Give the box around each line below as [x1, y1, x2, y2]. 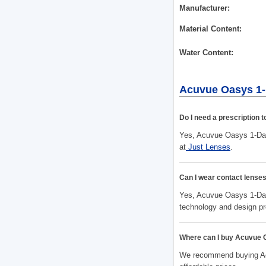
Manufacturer [179, 4, 227, 13]
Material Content [179, 24, 239, 34]
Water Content [179, 48, 231, 58]
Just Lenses [188, 142, 230, 152]
